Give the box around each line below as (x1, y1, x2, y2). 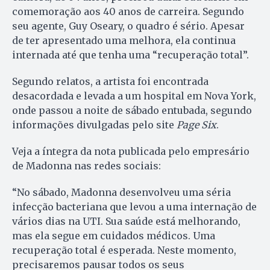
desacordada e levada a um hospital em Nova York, (12, 89, 256, 102)
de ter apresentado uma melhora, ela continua (12, 34, 236, 46)
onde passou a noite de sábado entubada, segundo (12, 104, 252, 116)
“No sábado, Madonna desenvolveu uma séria (12, 186, 231, 198)
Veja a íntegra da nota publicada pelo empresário (12, 145, 250, 157)
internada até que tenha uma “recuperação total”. (12, 48, 249, 61)
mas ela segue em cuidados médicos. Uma (12, 229, 215, 242)
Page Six (177, 118, 216, 131)
